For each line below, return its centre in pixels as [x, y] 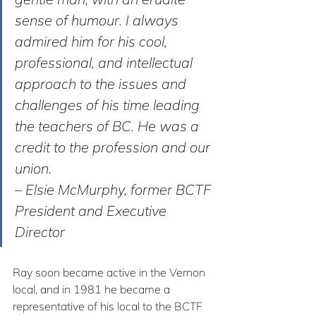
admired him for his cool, [93, 42]
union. [35, 169]
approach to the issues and [102, 84]
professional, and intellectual [105, 63]
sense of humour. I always [98, 20]
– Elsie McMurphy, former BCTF [115, 190]
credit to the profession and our [114, 147]
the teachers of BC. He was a [109, 126]
